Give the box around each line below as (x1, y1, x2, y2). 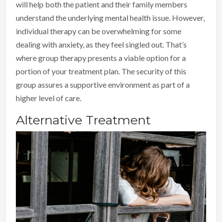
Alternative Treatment (16, 112, 151, 127)
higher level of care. (16, 93, 81, 103)
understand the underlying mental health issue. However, (16, 12, 205, 22)
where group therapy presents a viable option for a (16, 53, 186, 62)
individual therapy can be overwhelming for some (16, 26, 181, 36)
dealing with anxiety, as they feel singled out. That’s (16, 39, 187, 49)
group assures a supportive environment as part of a (16, 79, 190, 89)
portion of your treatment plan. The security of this (16, 66, 186, 76)
